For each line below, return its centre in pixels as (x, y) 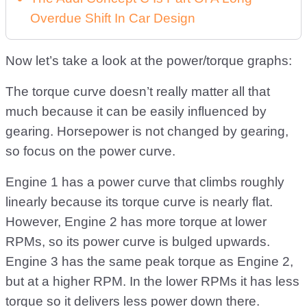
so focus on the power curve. (90, 151)
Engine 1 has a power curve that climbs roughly (145, 182)
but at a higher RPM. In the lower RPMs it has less (152, 281)
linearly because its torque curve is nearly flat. (139, 202)
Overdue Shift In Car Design (113, 18)
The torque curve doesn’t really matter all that (138, 91)
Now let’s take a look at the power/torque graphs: (149, 61)
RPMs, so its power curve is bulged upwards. (138, 242)
